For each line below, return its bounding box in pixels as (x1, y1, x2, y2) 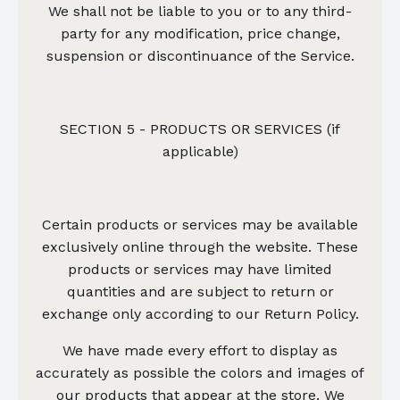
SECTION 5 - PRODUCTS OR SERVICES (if (60, 120, 340, 137)
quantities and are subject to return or (66, 282, 334, 300)
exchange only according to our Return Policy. (41, 304, 359, 322)
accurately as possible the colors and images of (36, 363, 364, 381)
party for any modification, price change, (60, 24, 340, 42)
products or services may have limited (68, 260, 332, 278)
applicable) (162, 142, 238, 160)
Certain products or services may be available (42, 215, 358, 233)
